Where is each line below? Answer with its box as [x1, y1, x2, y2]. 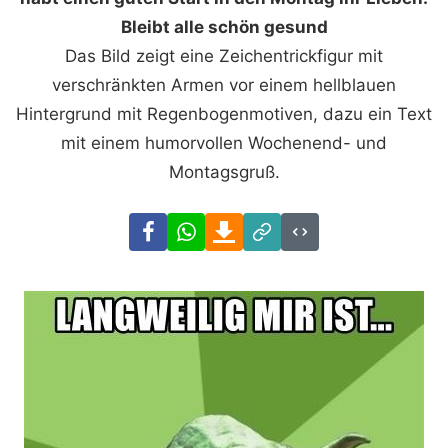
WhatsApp [204, 215, 287, 236]
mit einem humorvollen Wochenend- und [61, 132, 387, 153]
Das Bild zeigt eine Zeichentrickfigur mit [65, 45, 383, 66]
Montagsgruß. [168, 161, 280, 182]
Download [242, 215, 323, 236]
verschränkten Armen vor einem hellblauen [52, 74, 396, 95]
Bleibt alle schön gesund [120, 16, 328, 37]
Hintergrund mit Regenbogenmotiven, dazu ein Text [16, 103, 432, 124]
